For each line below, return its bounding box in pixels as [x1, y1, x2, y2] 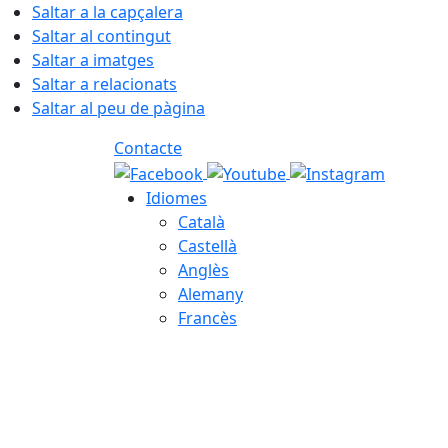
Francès [178, 306, 237, 329]
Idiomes [146, 186, 207, 209]
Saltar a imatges [32, 49, 154, 71]
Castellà [178, 234, 237, 257]
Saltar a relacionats [32, 73, 177, 95]
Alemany [178, 282, 243, 305]
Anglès [178, 258, 229, 281]
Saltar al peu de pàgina [32, 97, 205, 119]
